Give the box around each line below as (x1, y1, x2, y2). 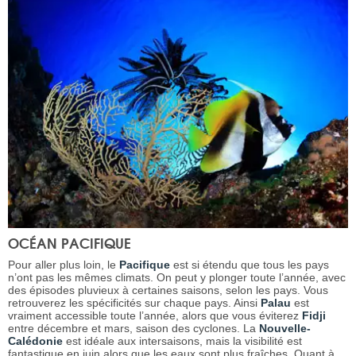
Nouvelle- (259, 322, 311, 335)
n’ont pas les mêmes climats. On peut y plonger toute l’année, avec (8, 271, 346, 284)
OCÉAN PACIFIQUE (8, 232, 131, 254)
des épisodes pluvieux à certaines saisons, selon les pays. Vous (8, 284, 328, 297)
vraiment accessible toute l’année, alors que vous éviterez (8, 309, 302, 323)
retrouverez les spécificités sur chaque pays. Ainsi (8, 296, 261, 310)
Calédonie (8, 335, 63, 348)
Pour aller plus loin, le (8, 258, 119, 272)
